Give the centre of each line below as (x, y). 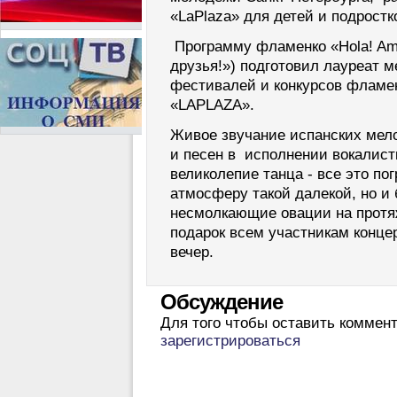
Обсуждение (222, 303)
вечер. (192, 253)
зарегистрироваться (230, 341)
